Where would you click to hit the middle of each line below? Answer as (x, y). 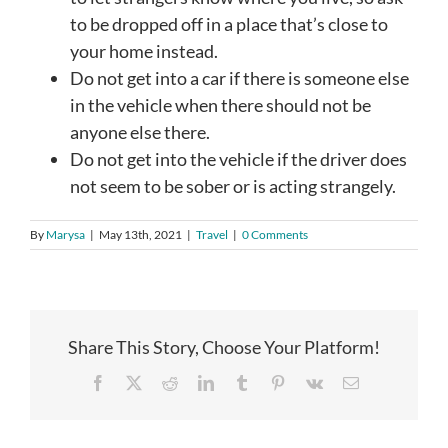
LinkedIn (241, 382)
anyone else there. (140, 132)
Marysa (65, 235)
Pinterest (311, 382)
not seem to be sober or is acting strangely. (233, 186)
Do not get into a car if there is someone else (239, 78)
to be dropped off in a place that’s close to (229, 24)
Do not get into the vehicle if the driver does (238, 159)
